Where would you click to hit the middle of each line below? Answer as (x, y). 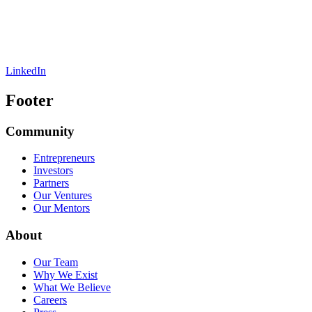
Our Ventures (63, 196)
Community (40, 131)
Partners (51, 183)
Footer (30, 100)
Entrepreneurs (64, 158)
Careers (50, 299)
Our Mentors (62, 208)
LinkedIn (26, 70)
